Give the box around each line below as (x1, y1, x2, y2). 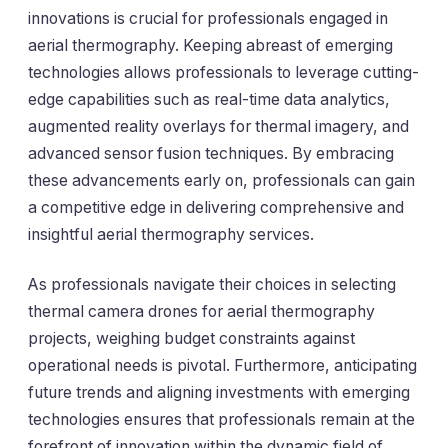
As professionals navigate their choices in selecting (28, 274, 396, 294)
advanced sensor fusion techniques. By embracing (28, 144, 394, 164)
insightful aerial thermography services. (28, 225, 314, 245)
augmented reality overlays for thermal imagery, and (28, 117, 409, 137)
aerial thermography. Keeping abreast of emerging (28, 36, 393, 56)
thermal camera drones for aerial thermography (28, 301, 375, 321)
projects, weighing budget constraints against (28, 328, 355, 348)
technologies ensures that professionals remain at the (28, 409, 415, 429)
